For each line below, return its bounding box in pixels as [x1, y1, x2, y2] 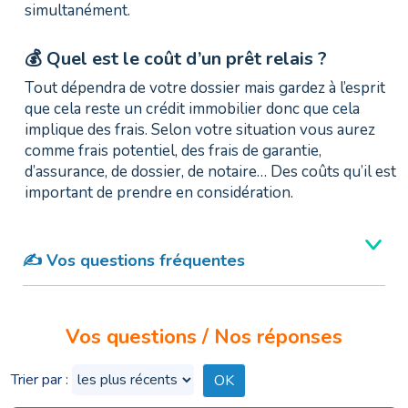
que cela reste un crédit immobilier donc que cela [25, 98, 360, 120]
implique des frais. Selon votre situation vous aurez [25, 119, 375, 141]
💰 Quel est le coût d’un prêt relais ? [25, 46, 327, 72]
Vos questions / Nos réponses [66, 323, 342, 352]
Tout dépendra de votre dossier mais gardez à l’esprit [25, 77, 385, 99]
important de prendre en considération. [25, 182, 293, 204]
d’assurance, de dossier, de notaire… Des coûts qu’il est [25, 161, 396, 183]
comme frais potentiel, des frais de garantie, [25, 140, 321, 162]
